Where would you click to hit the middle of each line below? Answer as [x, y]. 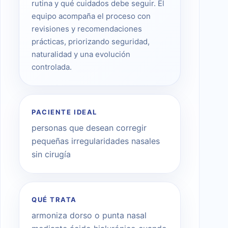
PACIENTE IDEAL [64, 112]
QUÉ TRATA [54, 200]
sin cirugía [51, 154]
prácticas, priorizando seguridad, [91, 42]
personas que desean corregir [89, 128]
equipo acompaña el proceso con [91, 16]
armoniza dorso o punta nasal [89, 216]
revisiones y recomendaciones [87, 29]
